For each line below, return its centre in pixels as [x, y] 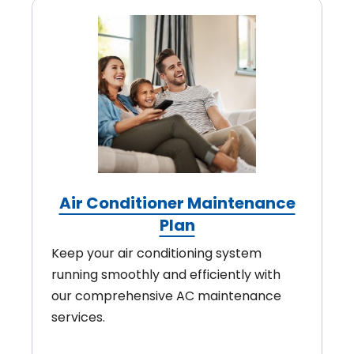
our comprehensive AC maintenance [166, 296]
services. [78, 318]
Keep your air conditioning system [156, 254]
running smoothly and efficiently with [166, 275]
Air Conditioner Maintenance [177, 203]
